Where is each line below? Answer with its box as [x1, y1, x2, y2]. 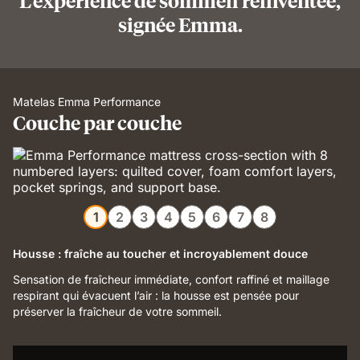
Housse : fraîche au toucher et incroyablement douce [13, 247, 308, 260]
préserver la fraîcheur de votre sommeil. [13, 305, 222, 318]
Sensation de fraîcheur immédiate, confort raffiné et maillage [13, 272, 329, 286]
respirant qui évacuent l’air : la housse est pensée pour [13, 288, 299, 302]
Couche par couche [13, 109, 182, 135]
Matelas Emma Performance [13, 95, 161, 108]
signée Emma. [117, 11, 243, 37]
